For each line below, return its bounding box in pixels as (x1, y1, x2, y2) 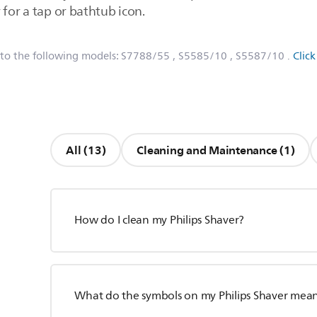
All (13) (83, 140, 106, 160)
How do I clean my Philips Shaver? (74, 211, 245, 229)
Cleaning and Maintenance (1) (137, 140, 295, 160)
